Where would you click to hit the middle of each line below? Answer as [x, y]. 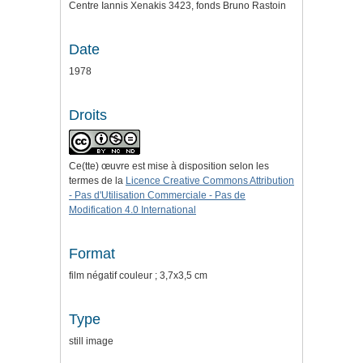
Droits [88, 115]
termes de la [97, 181]
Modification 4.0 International [132, 210]
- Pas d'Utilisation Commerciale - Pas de [157, 196]
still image [91, 342]
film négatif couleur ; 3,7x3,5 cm [138, 276]
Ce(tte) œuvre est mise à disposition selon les [169, 167]
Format [92, 254]
